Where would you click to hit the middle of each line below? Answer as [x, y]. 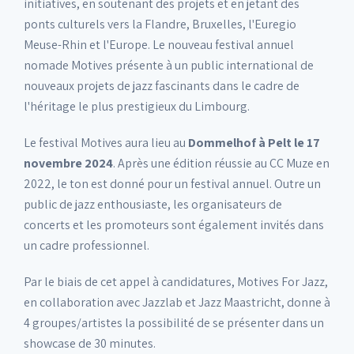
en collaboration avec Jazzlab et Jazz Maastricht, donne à [177, 302]
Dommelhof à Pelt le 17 [254, 142]
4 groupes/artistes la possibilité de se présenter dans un [174, 322]
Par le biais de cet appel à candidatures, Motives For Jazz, [176, 281]
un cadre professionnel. [87, 245]
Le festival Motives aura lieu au [106, 142]
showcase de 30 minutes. [90, 343]
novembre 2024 [68, 163]
